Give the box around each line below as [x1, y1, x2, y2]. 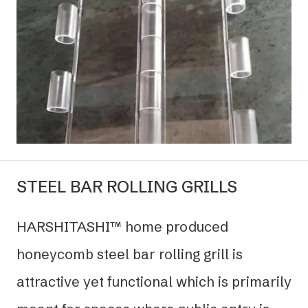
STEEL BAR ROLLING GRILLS [16, 176, 237, 197]
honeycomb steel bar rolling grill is [16, 245, 243, 263]
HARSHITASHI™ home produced [16, 217, 228, 235]
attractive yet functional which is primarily [16, 272, 291, 290]
